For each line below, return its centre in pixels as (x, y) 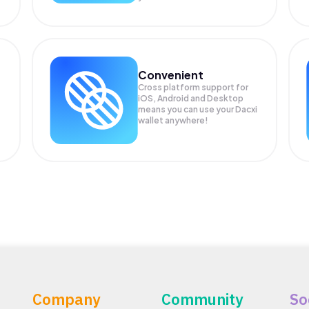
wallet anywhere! (173, 120)
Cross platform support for (193, 87)
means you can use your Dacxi (198, 109)
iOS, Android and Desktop (191, 98)
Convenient (171, 74)
